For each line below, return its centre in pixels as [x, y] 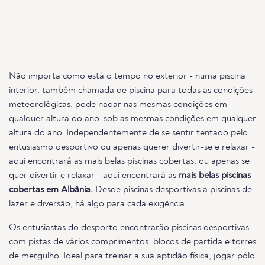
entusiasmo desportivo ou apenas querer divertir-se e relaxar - [132, 147]
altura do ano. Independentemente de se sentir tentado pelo [128, 133]
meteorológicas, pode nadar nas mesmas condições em [118, 105]
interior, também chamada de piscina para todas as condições [131, 91]
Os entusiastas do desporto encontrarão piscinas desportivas [129, 228]
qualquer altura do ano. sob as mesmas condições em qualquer [132, 119]
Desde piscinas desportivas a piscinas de [172, 190]
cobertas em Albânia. [51, 190]
